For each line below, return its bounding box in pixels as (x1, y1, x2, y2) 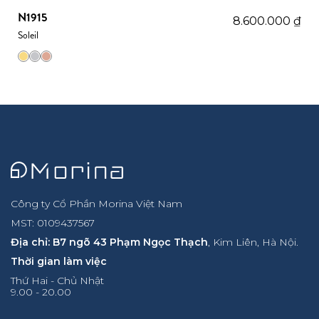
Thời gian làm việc (11, 255, 107, 268)
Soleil (18, 28, 38, 42)
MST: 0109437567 (11, 216, 95, 229)
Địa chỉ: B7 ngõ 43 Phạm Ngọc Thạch (11, 236, 208, 249)
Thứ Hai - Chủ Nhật (11, 274, 104, 287)
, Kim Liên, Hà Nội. (208, 236, 298, 249)
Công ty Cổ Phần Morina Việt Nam (11, 197, 182, 210)
